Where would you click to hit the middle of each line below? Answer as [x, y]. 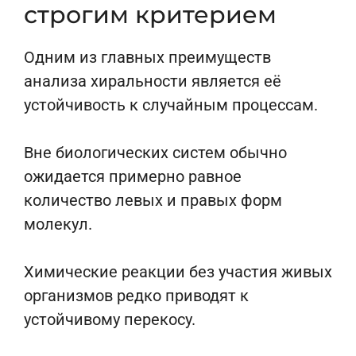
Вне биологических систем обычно [155, 153]
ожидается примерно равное [133, 176]
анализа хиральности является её [153, 81]
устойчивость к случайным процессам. [171, 105]
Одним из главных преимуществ [147, 57]
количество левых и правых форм [153, 200]
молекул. [58, 224]
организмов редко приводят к [136, 296]
